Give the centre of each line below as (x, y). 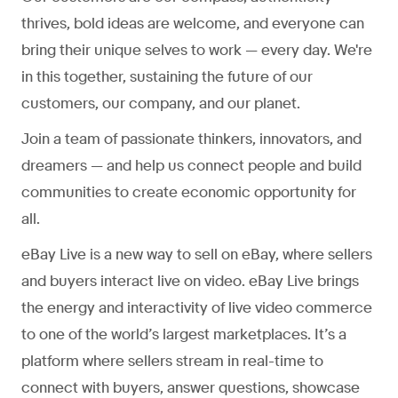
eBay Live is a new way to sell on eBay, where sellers (197, 254)
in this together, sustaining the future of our (167, 76)
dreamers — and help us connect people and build (191, 165)
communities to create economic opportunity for (189, 192)
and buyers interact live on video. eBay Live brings (190, 281)
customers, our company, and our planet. (161, 103)
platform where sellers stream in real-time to (172, 361)
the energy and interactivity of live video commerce (197, 307)
